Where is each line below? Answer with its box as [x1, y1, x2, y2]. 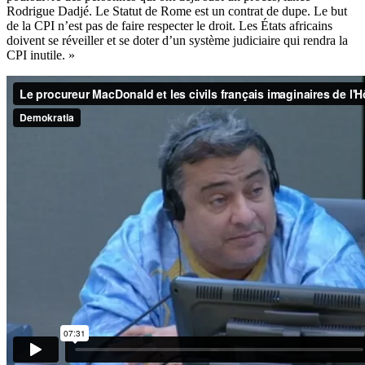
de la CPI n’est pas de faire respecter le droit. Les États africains [7, 18, 332, 33]
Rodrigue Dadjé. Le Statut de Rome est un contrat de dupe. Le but [7, 3, 347, 18]
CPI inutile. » [7, 47, 75, 62]
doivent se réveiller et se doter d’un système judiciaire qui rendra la [7, 33, 348, 47]
